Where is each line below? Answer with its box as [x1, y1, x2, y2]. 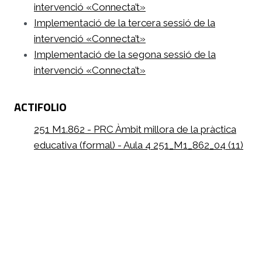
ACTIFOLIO [14, 97, 67, 116]
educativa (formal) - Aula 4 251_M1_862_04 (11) [34, 139, 243, 151]
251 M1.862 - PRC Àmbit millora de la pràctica [34, 123, 236, 135]
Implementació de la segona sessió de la [34, 48, 216, 60]
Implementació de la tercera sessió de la [34, 16, 215, 29]
